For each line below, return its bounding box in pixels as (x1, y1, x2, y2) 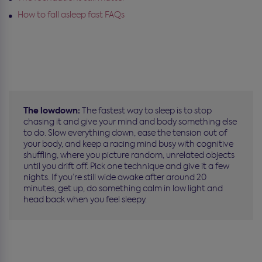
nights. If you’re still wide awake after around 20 (23, 171, 206, 182)
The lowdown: (23, 104, 80, 116)
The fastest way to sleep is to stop (80, 105, 212, 116)
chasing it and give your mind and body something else (23, 116, 237, 127)
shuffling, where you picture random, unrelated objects (23, 149, 235, 160)
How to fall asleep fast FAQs (18, 9, 125, 20)
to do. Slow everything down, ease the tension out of (23, 127, 227, 138)
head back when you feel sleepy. (23, 194, 147, 205)
